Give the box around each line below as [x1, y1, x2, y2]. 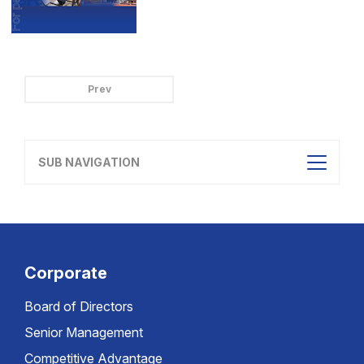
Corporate [24, 263, 107, 283]
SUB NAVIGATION [38, 155, 140, 169]
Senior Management [24, 324, 143, 340]
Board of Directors [24, 298, 133, 314]
